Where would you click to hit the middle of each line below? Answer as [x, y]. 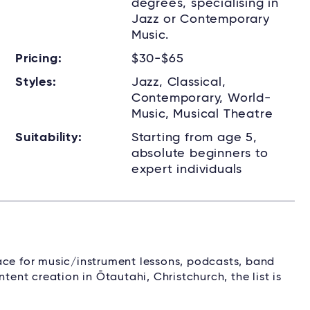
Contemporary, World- [201, 98]
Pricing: [39, 59]
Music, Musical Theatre [202, 114]
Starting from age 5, [194, 138]
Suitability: [49, 138]
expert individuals [187, 170]
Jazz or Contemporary [200, 19]
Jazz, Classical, [179, 82]
